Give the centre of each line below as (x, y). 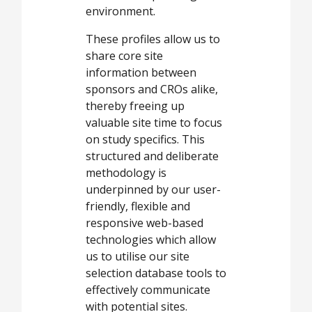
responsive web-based (145, 223)
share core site (124, 55)
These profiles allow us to (153, 39)
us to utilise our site (138, 256)
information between (141, 72)
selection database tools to (156, 273)
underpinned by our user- (153, 189)
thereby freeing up (135, 106)
